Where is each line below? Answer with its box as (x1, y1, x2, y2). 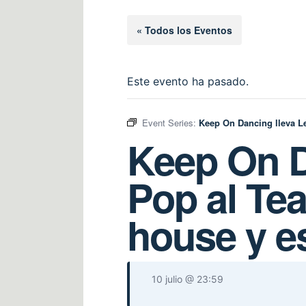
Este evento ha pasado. (127, 74, 249, 89)
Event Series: (142, 116, 199, 130)
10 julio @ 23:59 (152, 273, 223, 286)
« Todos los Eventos (137, 23, 232, 38)
